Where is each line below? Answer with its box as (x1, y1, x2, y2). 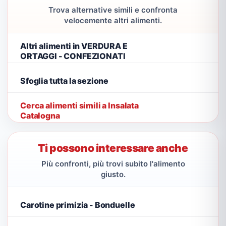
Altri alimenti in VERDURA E (20, 40, 128, 51)
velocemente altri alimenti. (64, 16, 162, 25)
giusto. (100, 169, 126, 179)
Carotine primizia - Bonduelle (20, 199, 135, 210)
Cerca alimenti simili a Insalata (20, 100, 139, 110)
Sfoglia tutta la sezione (20, 75, 109, 86)
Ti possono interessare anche (38, 142, 188, 154)
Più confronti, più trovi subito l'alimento (41, 159, 185, 168)
